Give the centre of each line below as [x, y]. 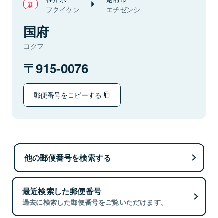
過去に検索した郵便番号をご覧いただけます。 [95, 202]
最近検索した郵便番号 [62, 191]
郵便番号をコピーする [69, 95]
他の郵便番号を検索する [68, 157]
